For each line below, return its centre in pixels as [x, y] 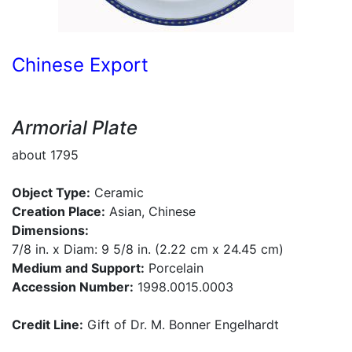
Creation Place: [59, 211]
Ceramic [117, 192]
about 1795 [45, 155]
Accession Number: [73, 287]
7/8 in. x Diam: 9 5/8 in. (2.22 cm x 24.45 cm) [148, 249]
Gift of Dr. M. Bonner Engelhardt [181, 324]
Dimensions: [50, 230]
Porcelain [174, 268]
